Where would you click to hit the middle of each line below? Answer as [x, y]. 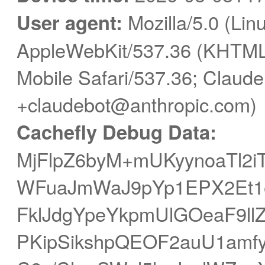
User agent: [70, 22]
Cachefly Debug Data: [117, 131]
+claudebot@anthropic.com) [137, 104]
